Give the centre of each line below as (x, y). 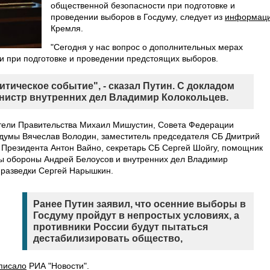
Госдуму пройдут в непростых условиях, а (136, 215)
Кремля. (67, 28)
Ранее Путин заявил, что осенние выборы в (140, 204)
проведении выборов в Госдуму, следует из (138, 17)
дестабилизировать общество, (108, 238)
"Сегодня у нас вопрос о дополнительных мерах (147, 47)
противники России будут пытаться (121, 227)
